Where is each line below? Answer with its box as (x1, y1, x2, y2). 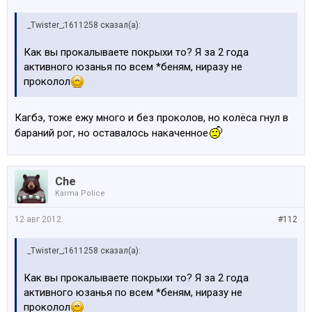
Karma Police (55, 188, 105, 198)
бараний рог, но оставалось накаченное (15, 126, 208, 139)
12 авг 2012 (15, 214, 61, 224)
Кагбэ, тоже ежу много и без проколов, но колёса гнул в (15, 111, 288, 124)
